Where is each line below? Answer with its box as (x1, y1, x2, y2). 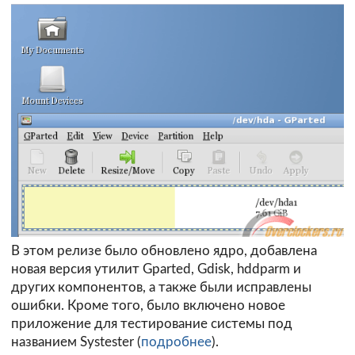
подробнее (141, 335, 212, 349)
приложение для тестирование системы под (11, 317, 292, 331)
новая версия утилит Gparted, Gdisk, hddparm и (11, 262, 301, 277)
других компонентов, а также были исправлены (11, 281, 311, 295)
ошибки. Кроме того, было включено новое (11, 299, 285, 313)
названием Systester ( (11, 335, 141, 349)
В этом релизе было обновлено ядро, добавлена (11, 244, 317, 258)
